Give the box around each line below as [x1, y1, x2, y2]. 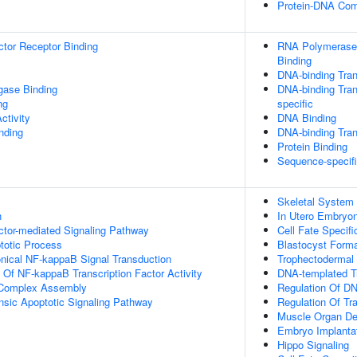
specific [277, 96, 313, 111]
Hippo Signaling [277, 337, 349, 352]
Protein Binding [277, 139, 347, 154]
